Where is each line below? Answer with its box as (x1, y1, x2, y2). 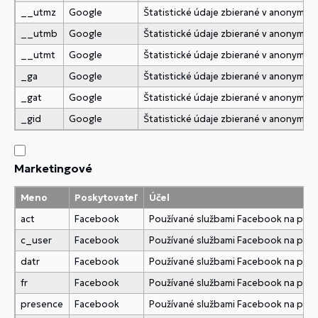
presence (21, 298, 64, 310)
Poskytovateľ (75, 192, 138, 204)
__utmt (21, 49, 56, 61)
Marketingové (14, 161, 92, 175)
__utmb (21, 28, 58, 40)
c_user (21, 234, 53, 246)
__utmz (21, 6, 57, 18)
